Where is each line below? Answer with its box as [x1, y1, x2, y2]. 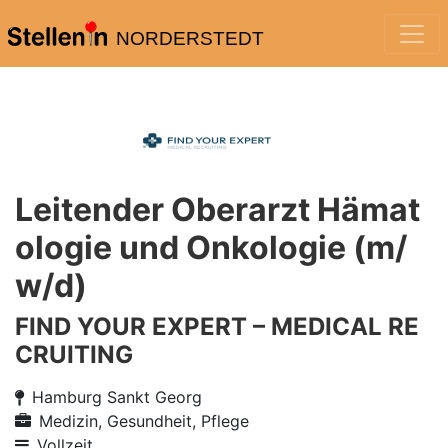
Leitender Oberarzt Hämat [15, 190, 420, 229]
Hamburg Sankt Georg [32, 387, 202, 407]
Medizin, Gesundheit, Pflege [39, 411, 249, 431]
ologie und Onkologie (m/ [15, 228, 407, 267]
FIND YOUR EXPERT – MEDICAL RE [15, 312, 419, 341]
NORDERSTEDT [115, 28, 264, 49]
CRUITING [15, 340, 133, 369]
